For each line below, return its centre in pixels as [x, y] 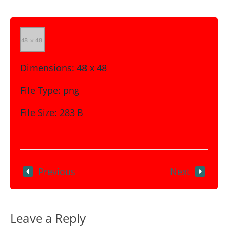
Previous [57, 172]
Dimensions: [47, 68]
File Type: [40, 90]
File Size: [39, 112]
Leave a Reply [48, 218]
